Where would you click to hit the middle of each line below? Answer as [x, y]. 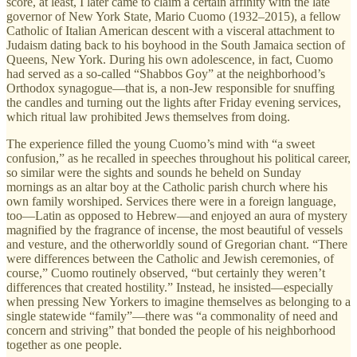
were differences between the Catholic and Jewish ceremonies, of [170, 258]
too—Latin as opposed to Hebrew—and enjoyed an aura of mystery [177, 215]
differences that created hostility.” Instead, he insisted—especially [170, 287]
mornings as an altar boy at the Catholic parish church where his [167, 186]
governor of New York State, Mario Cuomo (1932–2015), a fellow [174, 16]
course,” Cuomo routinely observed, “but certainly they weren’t [166, 273]
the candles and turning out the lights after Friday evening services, [174, 102]
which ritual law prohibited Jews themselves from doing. [148, 116]
